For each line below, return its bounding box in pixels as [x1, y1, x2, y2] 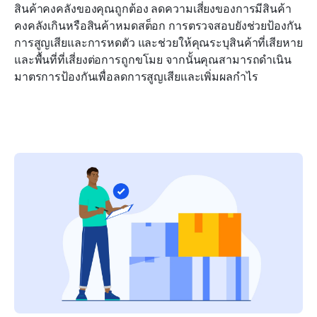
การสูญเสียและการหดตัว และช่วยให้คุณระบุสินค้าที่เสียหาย [14, 35, 303, 51]
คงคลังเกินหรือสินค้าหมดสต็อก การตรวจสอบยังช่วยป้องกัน [14, 18, 301, 34]
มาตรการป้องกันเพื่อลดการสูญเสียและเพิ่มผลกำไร [14, 69, 258, 85]
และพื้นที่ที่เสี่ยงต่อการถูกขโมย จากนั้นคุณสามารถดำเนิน [14, 52, 292, 68]
